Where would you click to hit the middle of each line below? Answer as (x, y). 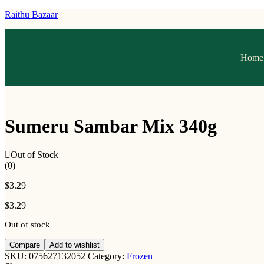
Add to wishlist (75, 245)
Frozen (140, 256)
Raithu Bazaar (31, 14)
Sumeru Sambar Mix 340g (111, 126)
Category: (107, 256)
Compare (25, 245)
